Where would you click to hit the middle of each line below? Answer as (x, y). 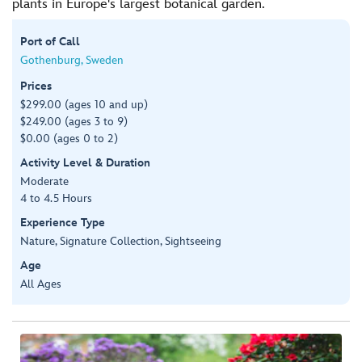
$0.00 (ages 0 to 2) (69, 138)
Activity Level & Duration (85, 162)
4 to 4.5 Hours (56, 198)
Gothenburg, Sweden (72, 60)
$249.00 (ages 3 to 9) (74, 121)
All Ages (41, 284)
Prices (36, 86)
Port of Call (50, 41)
